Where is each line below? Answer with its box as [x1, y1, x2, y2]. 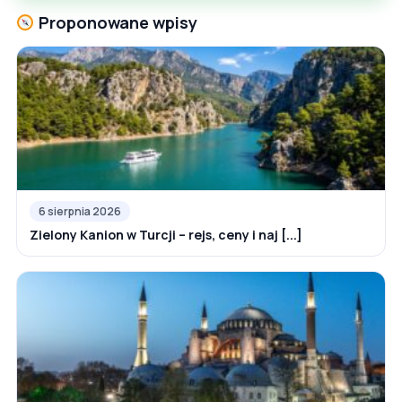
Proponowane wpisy [34, 12, 197, 34]
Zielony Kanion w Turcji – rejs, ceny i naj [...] [30, 226, 302, 244]
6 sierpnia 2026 [39, 204, 121, 220]
